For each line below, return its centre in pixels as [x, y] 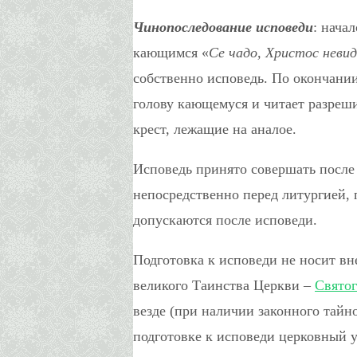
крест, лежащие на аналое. [215, 129]
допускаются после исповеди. [225, 220]
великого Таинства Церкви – [224, 285]
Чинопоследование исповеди [223, 27]
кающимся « [171, 52]
